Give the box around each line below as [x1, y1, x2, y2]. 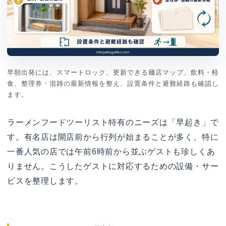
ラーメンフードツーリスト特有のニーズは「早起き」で [7, 118, 219, 127]
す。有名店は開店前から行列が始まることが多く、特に [7, 133, 219, 142]
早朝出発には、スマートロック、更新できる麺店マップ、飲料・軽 [7, 69, 219, 77]
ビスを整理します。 [7, 177, 83, 186]
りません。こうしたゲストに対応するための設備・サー [7, 162, 219, 171]
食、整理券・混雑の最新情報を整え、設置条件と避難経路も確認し [7, 80, 219, 88]
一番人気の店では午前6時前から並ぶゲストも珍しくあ [7, 147, 215, 156]
